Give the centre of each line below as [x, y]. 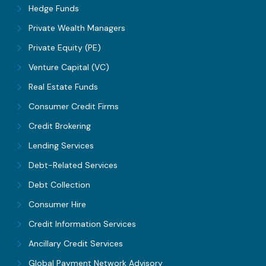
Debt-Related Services [73, 165]
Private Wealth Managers [77, 28]
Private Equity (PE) [65, 48]
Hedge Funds [54, 9]
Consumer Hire [58, 205]
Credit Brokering [60, 126]
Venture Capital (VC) [69, 67]
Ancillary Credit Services [76, 244]
